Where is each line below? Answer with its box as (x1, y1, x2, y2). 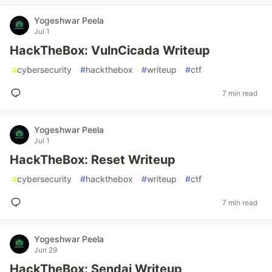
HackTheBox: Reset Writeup (10, 152, 175, 167)
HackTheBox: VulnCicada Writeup (10, 43, 210, 58)
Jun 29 (34, 245, 57, 254)
